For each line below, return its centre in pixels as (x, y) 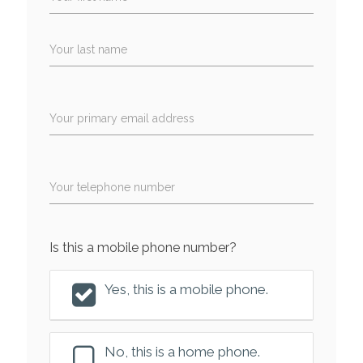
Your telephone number (112, 187)
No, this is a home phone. (183, 351)
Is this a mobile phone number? (143, 247)
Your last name (88, 49)
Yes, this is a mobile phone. (187, 289)
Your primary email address (122, 118)
